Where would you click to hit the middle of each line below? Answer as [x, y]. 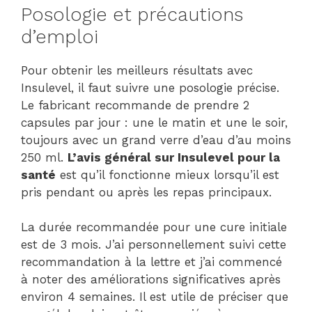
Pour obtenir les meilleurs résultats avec [137, 70]
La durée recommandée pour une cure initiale [154, 227]
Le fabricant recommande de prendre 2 [135, 105]
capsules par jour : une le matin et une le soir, [154, 122]
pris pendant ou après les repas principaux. [146, 192]
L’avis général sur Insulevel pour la [174, 157]
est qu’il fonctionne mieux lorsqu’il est [167, 174]
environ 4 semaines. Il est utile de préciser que [155, 297]
